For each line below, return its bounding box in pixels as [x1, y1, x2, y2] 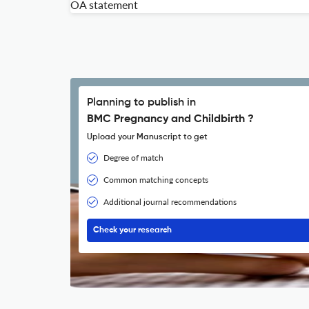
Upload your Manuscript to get [87, 133, 208, 141]
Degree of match [103, 152, 163, 163]
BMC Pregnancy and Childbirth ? [87, 114, 254, 125]
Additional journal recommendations [103, 197, 237, 207]
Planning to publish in [87, 97, 196, 108]
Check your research [93, 226, 172, 235]
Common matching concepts [103, 175, 208, 185]
